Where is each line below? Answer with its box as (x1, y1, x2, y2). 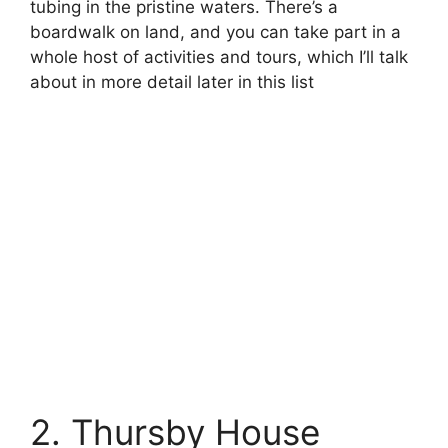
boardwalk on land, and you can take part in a (30, 21, 401, 42)
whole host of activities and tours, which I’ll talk (30, 46, 408, 67)
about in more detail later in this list (30, 71, 314, 92)
